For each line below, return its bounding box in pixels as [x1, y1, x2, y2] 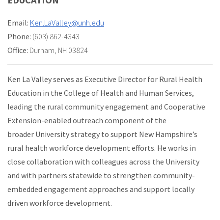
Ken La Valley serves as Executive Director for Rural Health [7, 74, 202, 84]
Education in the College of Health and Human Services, [7, 88, 194, 98]
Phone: [7, 31, 31, 42]
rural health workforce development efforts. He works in [7, 143, 196, 153]
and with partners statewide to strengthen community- [7, 170, 195, 181]
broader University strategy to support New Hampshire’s [7, 129, 197, 139]
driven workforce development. [7, 198, 112, 208]
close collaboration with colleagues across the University [7, 157, 199, 167]
